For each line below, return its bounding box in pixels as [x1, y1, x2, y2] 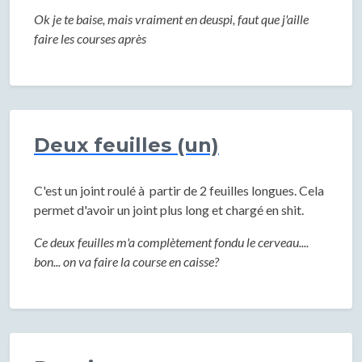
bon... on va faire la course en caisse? [34, 254, 219, 269]
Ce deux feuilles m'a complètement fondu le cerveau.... [34, 234, 309, 250]
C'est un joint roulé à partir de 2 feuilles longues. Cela [34, 183, 324, 198]
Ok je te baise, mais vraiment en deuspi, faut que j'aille [34, 11, 309, 27]
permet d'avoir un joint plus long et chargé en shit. [34, 202, 304, 217]
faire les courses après [34, 31, 146, 46]
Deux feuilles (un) [34, 133, 219, 157]
